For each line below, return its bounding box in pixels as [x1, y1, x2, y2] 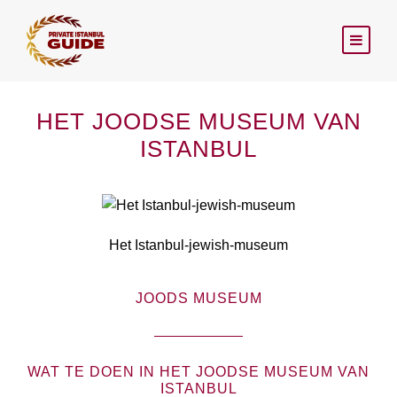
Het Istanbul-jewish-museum [109, 237, 288, 253]
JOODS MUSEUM [135, 290, 262, 306]
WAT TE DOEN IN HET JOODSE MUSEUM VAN [27, 363, 370, 379]
